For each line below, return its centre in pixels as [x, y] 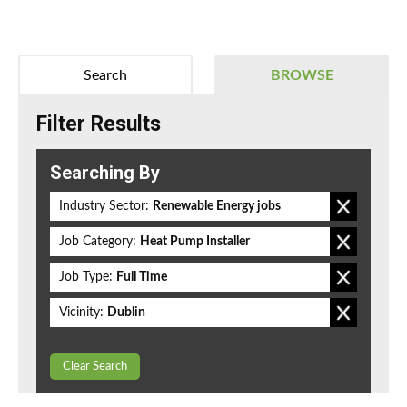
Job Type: [86, 278]
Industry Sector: [104, 207]
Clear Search [95, 367]
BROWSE [302, 76]
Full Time [142, 278]
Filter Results [99, 124]
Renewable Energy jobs [217, 207]
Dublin [126, 313]
